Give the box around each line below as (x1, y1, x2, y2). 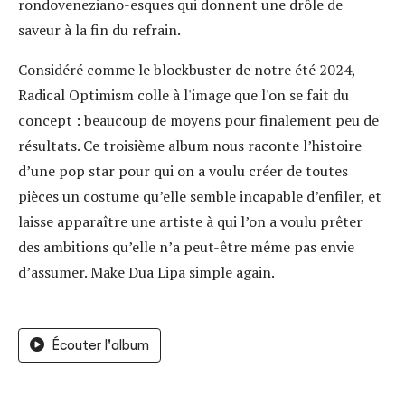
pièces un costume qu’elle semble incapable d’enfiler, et (18, 186, 381, 206)
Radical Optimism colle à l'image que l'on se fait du (18, 85, 349, 105)
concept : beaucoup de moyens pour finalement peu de (18, 110, 379, 130)
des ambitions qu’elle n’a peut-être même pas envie (18, 237, 354, 257)
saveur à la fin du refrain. (18, 20, 181, 40)
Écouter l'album (52, 337, 149, 353)
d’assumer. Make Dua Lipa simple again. (18, 262, 275, 282)
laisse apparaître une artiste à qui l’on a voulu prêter (18, 212, 363, 231)
